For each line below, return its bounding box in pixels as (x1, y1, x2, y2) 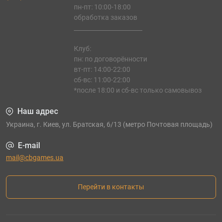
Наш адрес (17, 106, 58, 116)
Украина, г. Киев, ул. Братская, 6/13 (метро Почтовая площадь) (6, 120, 213, 128)
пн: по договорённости (73, 55, 147, 63)
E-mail (18, 140, 40, 150)
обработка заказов (73, 13, 137, 21)
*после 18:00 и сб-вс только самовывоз (73, 86, 202, 94)
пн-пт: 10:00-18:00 (73, 2, 131, 11)
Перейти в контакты (78, 182, 144, 191)
